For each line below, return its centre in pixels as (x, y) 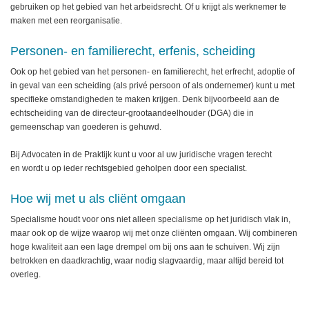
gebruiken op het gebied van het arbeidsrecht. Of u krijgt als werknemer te (148, 7)
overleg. (26, 275)
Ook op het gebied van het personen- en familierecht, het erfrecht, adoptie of (152, 72)
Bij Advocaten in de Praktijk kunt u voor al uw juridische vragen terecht (141, 154)
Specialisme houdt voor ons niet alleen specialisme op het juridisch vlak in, (150, 219)
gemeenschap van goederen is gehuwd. (86, 127)
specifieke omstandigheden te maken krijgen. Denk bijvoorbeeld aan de (145, 99)
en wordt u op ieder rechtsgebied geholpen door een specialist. (129, 168)
